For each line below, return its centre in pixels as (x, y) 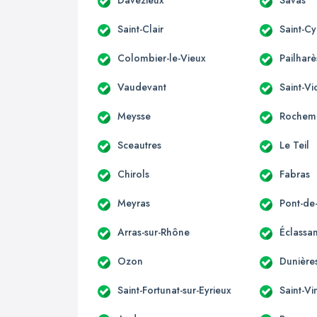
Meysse (134, 116)
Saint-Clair (140, 29)
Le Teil (295, 145)
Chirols (133, 174)
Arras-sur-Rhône (154, 232)
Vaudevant (142, 87)
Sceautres (139, 145)
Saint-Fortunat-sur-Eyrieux (174, 290)
